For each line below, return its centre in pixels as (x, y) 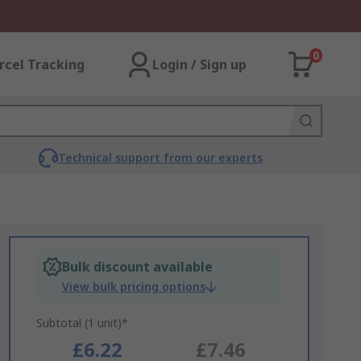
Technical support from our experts (160, 158)
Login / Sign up (199, 64)
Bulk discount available (137, 267)
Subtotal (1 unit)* (82, 323)
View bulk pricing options (133, 286)
